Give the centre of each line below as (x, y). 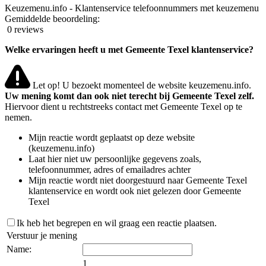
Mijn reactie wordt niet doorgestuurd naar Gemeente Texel (138, 180)
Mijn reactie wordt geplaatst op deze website (112, 138)
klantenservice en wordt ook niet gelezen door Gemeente (135, 191)
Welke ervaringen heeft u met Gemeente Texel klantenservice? (129, 49)
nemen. (18, 118)
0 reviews (25, 29)
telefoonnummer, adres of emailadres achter (110, 170)
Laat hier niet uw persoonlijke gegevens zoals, (115, 159)
